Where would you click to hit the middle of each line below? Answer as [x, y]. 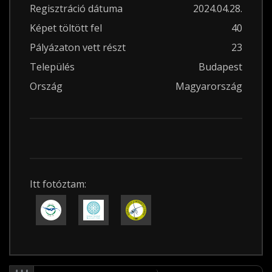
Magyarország [209, 86]
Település [52, 67]
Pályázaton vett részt [78, 47]
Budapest [220, 67]
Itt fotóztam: [58, 184]
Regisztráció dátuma [76, 8]
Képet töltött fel [66, 28]
